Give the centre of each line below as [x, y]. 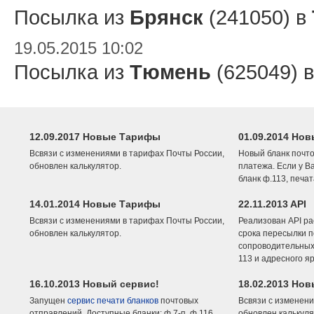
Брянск [166, 17]
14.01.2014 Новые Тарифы [95, 204]
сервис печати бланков [113, 301]
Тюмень [170, 72]
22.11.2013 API [272, 204]
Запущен [48, 301]
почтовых [178, 301]
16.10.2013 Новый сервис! [94, 284]
